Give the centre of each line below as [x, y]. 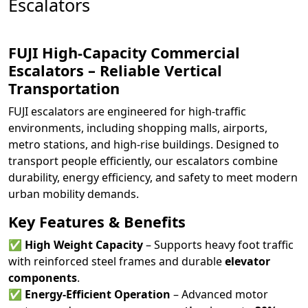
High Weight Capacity [84, 245]
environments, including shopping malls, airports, [138, 128]
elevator [247, 261]
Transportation [64, 88]
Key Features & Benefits [97, 222]
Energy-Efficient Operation [98, 294]
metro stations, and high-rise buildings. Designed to [144, 144]
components [43, 278]
